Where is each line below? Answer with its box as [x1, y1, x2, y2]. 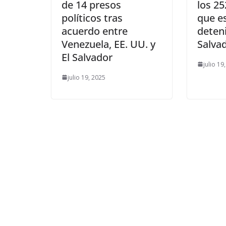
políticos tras [62, 11, 123, 25]
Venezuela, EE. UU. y [62, 37, 155, 51]
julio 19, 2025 [68, 73, 105, 82]
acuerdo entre [62, 24, 128, 38]
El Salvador [62, 50, 112, 64]
